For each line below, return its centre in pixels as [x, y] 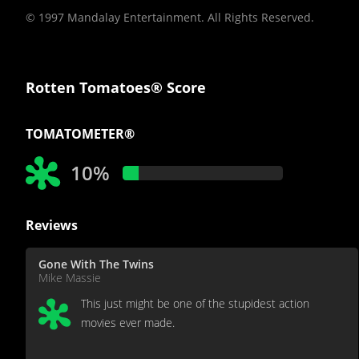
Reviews [52, 225]
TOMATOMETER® [80, 133]
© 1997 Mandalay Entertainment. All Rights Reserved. [170, 17]
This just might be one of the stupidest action [195, 303]
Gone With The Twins [96, 264]
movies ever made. [128, 322]
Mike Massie [70, 277]
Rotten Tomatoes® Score [116, 87]
